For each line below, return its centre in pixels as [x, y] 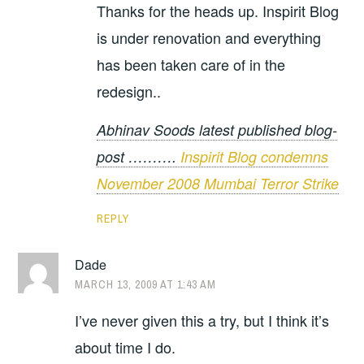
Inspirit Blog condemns [255, 156]
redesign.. [129, 91]
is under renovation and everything [209, 37]
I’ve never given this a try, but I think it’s [202, 320]
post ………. [139, 156]
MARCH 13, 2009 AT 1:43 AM [146, 285]
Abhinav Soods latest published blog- [217, 129]
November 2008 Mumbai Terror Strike [218, 183]
